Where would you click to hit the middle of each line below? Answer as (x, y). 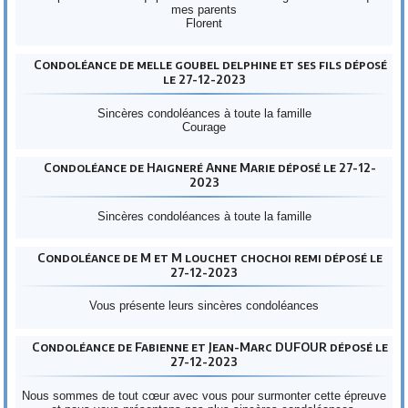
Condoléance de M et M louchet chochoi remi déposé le (210, 257)
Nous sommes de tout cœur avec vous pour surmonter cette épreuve (204, 395)
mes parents (204, 10)
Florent (204, 24)
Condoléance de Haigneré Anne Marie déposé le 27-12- (210, 168)
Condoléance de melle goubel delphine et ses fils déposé (210, 65)
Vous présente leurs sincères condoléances (204, 306)
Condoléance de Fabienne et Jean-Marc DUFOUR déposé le (210, 347)
